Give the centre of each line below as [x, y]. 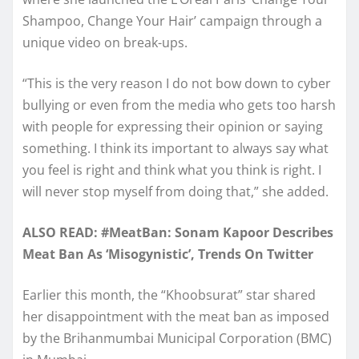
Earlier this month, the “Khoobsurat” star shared [169, 294]
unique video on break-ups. [105, 42]
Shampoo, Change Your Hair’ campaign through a [172, 20]
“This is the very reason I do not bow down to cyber [177, 83]
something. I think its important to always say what [175, 148]
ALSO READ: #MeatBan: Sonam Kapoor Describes [178, 232]
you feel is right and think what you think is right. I [172, 169]
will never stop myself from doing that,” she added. [175, 191]
